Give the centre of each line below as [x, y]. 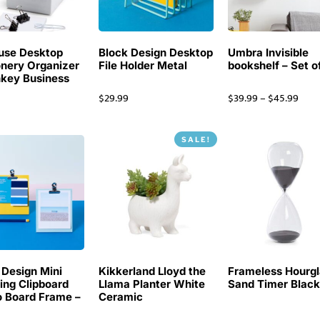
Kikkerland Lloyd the [152, 271]
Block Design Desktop [156, 53]
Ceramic [121, 297]
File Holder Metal [143, 66]
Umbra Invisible [269, 53]
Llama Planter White [152, 284]
